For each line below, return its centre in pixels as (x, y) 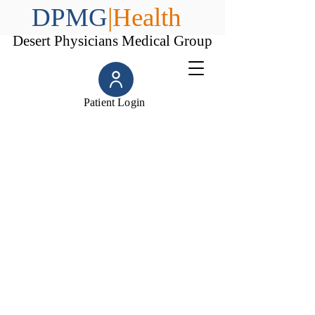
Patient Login (115, 102)
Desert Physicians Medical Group (112, 41)
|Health (144, 17)
